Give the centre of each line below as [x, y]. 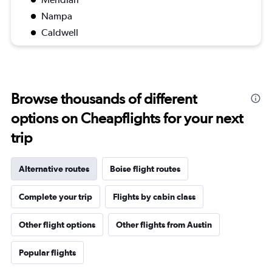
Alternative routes [54, 169]
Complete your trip [56, 197]
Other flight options [57, 225]
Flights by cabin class [154, 197]
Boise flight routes [145, 169]
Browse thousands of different [104, 99]
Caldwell [60, 33]
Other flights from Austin [164, 225]
